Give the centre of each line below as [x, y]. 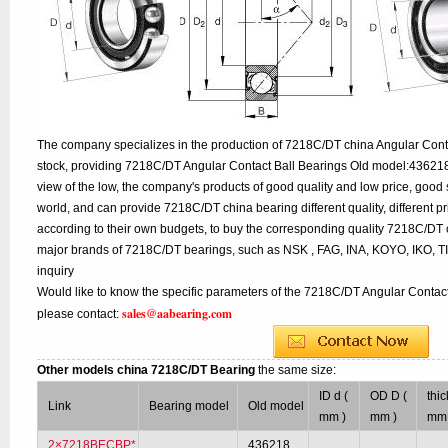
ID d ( [334, 396]
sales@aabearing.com [177, 313]
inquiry [56, 271]
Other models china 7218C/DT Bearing [148, 370]
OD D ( [389, 396]
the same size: [297, 370]
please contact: [80, 314]
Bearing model [189, 406]
